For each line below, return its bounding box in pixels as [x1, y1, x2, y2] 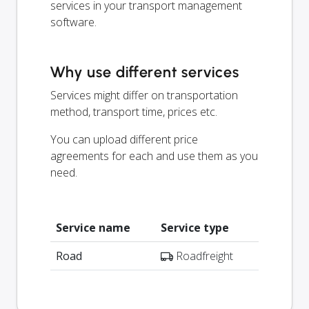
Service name [56, 219, 130, 235]
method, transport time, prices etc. [50, 103, 217, 119]
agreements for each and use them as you [50, 148, 258, 163]
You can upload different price [50, 131, 198, 147]
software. [50, 14, 97, 30]
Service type [161, 219, 229, 235]
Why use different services [50, 62, 239, 81]
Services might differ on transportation [50, 87, 238, 103]
